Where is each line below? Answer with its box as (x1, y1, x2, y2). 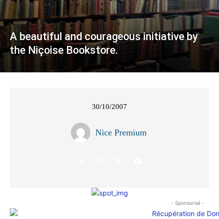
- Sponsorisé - (171, 199, 204, 206)
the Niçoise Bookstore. (10, 44, 118, 56)
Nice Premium (95, 127, 147, 137)
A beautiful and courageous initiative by (10, 30, 198, 43)
